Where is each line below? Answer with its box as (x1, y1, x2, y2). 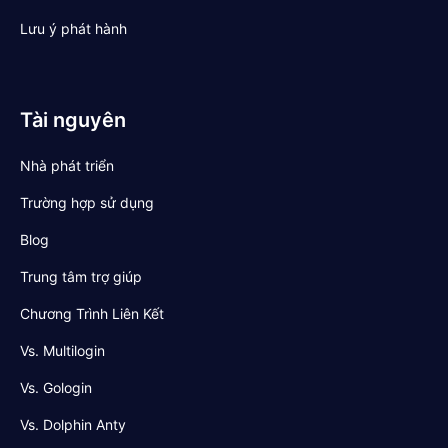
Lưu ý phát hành (20, 20, 127, 38)
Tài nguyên (20, 108, 126, 133)
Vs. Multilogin (20, 342, 105, 360)
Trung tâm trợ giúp (20, 268, 142, 286)
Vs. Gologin (20, 379, 92, 397)
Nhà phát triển (20, 157, 114, 175)
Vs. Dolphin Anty (20, 416, 126, 434)
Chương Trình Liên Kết (20, 305, 164, 323)
